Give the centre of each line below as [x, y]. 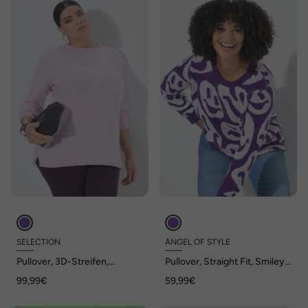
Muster [180, 272]
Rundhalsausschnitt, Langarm [80, 272]
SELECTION [38, 242]
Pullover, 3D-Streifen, [63, 262]
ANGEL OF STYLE [198, 242]
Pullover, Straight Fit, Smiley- [227, 262]
